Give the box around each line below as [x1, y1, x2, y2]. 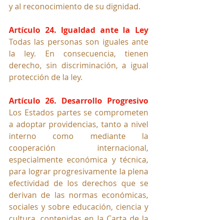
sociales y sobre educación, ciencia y [9, 201, 148, 212]
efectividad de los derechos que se [9, 177, 148, 189]
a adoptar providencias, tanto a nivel [9, 118, 148, 130]
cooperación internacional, [9, 142, 148, 153]
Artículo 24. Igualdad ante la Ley [9, 24, 148, 35]
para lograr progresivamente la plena [9, 165, 148, 177]
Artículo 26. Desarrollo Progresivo [9, 95, 148, 106]
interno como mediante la [9, 130, 148, 141]
